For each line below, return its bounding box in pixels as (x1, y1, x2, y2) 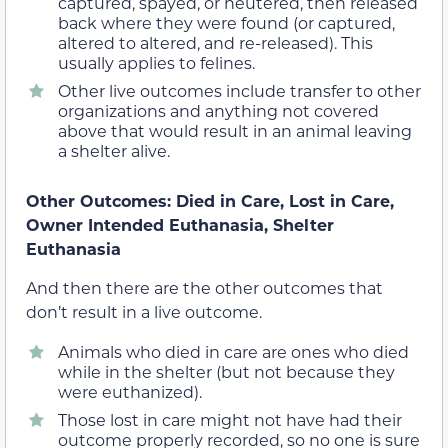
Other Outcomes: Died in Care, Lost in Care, (26, 190, 394, 212)
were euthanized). (58, 381, 202, 403)
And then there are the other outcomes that (26, 276, 383, 298)
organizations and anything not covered (58, 100, 379, 122)
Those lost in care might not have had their (58, 409, 402, 431)
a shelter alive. (58, 140, 170, 162)
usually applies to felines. (58, 52, 255, 74)
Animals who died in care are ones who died (58, 341, 409, 363)
